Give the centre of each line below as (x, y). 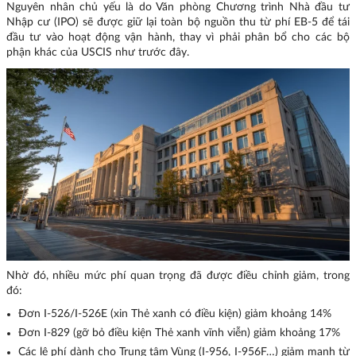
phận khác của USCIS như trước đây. (98, 53)
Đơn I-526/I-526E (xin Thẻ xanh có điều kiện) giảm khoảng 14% (175, 314)
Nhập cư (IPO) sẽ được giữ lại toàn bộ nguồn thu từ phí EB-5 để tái (178, 23)
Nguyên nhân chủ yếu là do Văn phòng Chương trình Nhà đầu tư (178, 8)
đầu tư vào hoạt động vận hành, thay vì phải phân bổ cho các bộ (178, 38)
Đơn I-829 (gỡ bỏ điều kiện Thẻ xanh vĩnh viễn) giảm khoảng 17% (179, 333)
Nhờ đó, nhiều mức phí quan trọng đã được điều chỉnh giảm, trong (178, 276)
